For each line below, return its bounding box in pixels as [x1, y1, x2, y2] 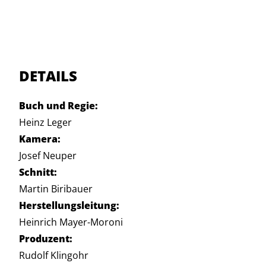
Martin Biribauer [19, 182, 93, 195]
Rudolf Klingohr [19, 249, 88, 262]
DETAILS [19, 66, 77, 85]
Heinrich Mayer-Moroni [19, 216, 123, 229]
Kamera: [19, 132, 61, 145]
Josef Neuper [19, 149, 77, 162]
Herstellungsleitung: [19, 199, 119, 212]
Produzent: [19, 232, 72, 245]
